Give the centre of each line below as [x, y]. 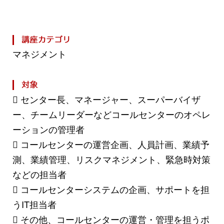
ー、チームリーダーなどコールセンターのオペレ [111, 114]
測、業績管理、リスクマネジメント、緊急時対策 [111, 159]
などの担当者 [39, 174]
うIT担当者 [34, 204]
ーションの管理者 [48, 129]
